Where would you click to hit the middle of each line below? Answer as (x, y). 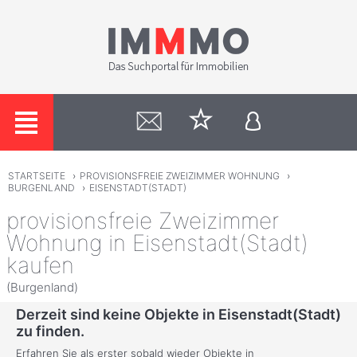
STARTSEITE (36, 176)
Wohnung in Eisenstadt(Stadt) (157, 243)
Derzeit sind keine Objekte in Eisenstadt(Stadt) (178, 315)
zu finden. (50, 331)
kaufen (40, 265)
